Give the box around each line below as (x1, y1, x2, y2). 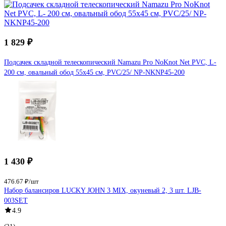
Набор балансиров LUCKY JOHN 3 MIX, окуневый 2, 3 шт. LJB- (4, 186, 201, 194)
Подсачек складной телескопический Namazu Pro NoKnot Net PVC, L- (4, 58, 216, 66)
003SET (4, 196, 28, 204)
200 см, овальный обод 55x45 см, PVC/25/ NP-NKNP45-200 (4, 68, 185, 76)
